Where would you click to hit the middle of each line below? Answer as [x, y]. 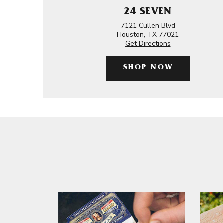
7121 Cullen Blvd [148, 26]
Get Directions [148, 44]
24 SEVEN [148, 13]
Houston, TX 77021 [148, 35]
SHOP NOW [148, 68]
